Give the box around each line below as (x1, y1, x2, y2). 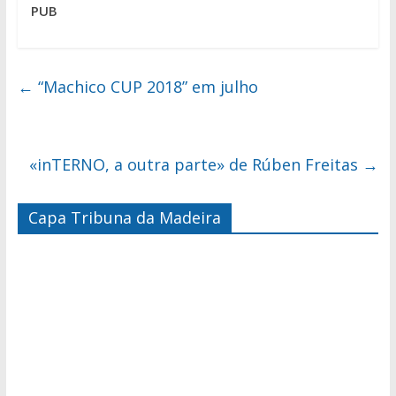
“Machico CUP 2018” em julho (33, 76, 258, 98)
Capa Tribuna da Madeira (27, 207, 221, 229)
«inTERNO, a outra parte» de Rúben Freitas (29, 154, 363, 176)
